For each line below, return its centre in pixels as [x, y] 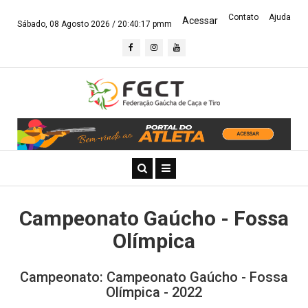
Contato [243, 17]
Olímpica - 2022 [154, 293]
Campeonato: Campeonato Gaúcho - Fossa [154, 277]
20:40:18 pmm [145, 24]
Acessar [200, 21]
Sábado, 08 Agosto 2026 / [67, 24]
